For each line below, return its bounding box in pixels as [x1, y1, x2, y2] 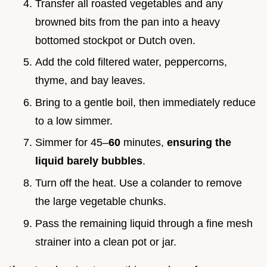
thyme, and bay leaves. [35, 74, 145, 87]
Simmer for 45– [35, 136, 108, 149]
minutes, [120, 136, 167, 149]
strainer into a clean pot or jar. [35, 235, 176, 248]
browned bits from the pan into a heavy [35, 15, 220, 28]
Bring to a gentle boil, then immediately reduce [35, 96, 256, 108]
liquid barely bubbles [35, 155, 142, 167]
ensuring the [167, 136, 231, 149]
